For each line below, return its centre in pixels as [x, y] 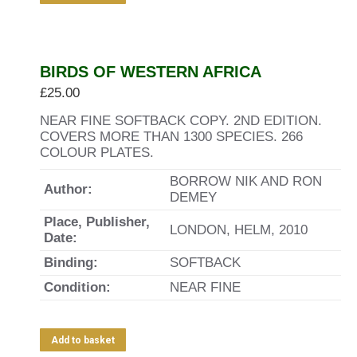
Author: [68, 189]
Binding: [71, 263]
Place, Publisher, [97, 222]
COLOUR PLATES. [97, 153]
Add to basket [83, 340]
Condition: [77, 287]
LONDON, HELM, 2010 [239, 230]
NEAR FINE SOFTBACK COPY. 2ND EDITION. [181, 121]
